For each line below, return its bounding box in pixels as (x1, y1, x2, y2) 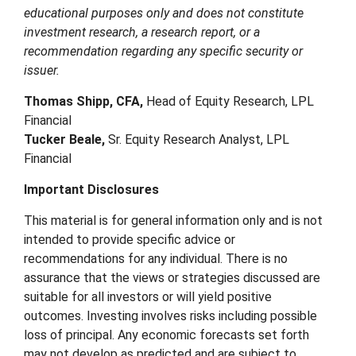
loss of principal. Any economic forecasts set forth (24, 327, 309, 342)
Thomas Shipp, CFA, (24, 94, 143, 109)
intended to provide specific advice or (24, 232, 235, 247)
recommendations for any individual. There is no (24, 251, 288, 266)
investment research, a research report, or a (24, 25, 260, 40)
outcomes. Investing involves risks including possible (24, 308, 317, 323)
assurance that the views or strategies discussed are (24, 270, 320, 285)
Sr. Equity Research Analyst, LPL (105, 132, 289, 147)
